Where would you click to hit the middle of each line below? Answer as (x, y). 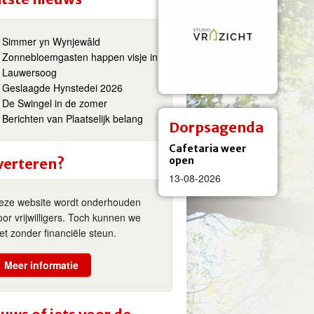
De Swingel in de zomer (55, 103)
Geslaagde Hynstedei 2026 (63, 88)
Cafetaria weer (208, 149)
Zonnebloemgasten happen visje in (80, 57)
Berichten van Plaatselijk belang (73, 118)
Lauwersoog (30, 72)
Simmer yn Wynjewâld (52, 41)
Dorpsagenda (216, 127)
